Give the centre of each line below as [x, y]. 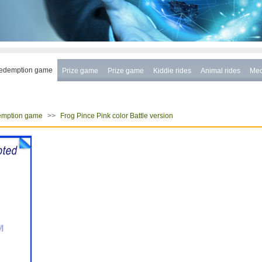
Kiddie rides [172, 70]
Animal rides [220, 70]
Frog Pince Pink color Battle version [117, 116]
